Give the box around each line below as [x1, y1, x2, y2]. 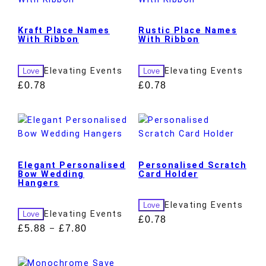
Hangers [18, 178, 59, 188]
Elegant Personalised [18, 160, 126, 170]
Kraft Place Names [18, 26, 110, 36]
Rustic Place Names [138, 26, 237, 36]
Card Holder [138, 169, 198, 179]
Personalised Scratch [138, 160, 246, 170]
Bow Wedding [18, 169, 84, 179]
